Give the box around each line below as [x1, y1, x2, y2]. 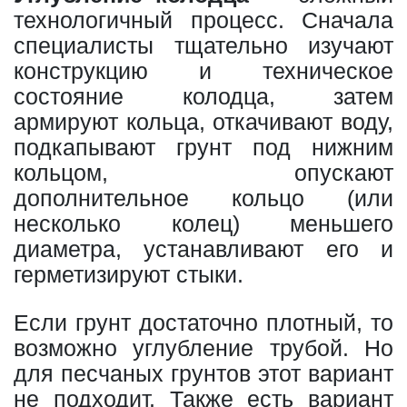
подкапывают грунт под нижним [14, 134, 393, 160]
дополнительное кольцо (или [14, 185, 393, 211]
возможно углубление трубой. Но [14, 335, 393, 361]
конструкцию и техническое [14, 58, 393, 84]
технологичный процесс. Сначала [14, 7, 393, 33]
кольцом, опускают [14, 160, 393, 185]
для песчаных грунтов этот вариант [14, 361, 393, 386]
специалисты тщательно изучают [14, 33, 393, 58]
